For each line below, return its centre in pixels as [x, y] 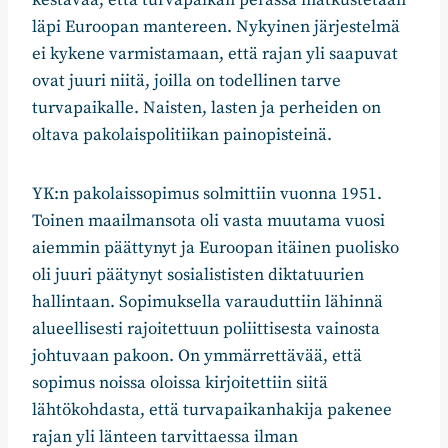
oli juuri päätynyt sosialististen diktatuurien [198, 275]
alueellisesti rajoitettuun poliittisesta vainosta [206, 329]
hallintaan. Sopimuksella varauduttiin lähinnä [207, 302]
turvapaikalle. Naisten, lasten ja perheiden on [206, 108]
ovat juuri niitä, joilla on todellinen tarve [186, 81]
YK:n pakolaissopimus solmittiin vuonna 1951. [207, 194]
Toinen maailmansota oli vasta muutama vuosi [208, 221]
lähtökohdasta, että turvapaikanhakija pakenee [212, 410]
